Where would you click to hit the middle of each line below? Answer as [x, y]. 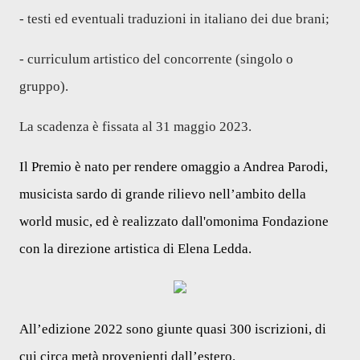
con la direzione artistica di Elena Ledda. [135, 249]
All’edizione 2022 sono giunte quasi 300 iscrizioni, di [173, 329]
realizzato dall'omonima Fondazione [225, 221]
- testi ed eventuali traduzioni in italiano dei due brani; [174, 19]
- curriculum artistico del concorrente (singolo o [156, 59]
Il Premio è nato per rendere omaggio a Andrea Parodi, [174, 167]
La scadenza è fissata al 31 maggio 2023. [135, 127]
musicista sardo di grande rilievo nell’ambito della [163, 194]
